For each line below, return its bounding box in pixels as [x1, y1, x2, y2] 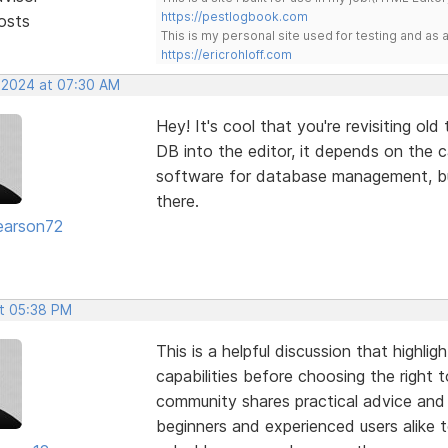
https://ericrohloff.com [160, 46, 292, 62]
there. [155, 190, 199, 211]
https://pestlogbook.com [160, 8, 308, 24]
